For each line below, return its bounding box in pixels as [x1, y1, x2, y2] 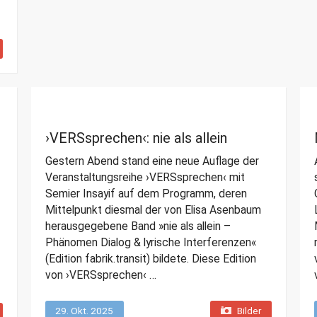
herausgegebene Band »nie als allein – [45, 219, 231, 234]
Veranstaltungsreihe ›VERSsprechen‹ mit [45, 171, 245, 185]
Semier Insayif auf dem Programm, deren [45, 187, 247, 201]
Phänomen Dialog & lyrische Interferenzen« [45, 236, 256, 250]
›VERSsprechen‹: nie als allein [45, 129, 227, 147]
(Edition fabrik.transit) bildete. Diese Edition [45, 252, 256, 266]
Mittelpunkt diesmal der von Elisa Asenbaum [45, 203, 261, 217]
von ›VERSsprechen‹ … [45, 268, 156, 282]
